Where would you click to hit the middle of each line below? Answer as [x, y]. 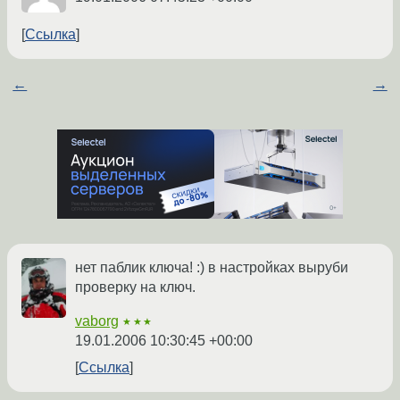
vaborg [97, 321]
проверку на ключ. [135, 287]
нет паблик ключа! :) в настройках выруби [212, 268]
